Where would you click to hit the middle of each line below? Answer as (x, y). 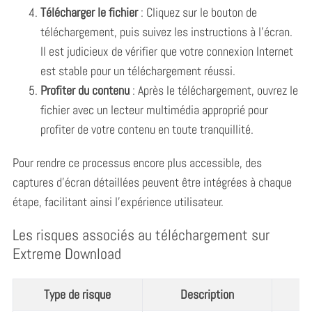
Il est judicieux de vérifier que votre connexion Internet (166, 51)
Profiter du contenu (85, 90)
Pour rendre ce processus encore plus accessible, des (137, 162)
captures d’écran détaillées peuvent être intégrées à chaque (152, 182)
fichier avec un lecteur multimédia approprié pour (154, 109)
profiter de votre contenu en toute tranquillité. (147, 129)
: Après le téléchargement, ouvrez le (213, 90)
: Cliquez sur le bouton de (197, 12)
